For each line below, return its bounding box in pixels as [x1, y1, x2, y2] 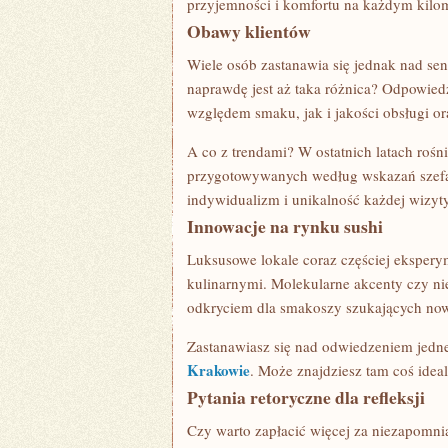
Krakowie [187, 359, 250, 381]
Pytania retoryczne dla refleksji [187, 384, 425, 410]
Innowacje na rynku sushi [187, 213, 383, 239]
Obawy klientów [187, 18, 311, 44]
